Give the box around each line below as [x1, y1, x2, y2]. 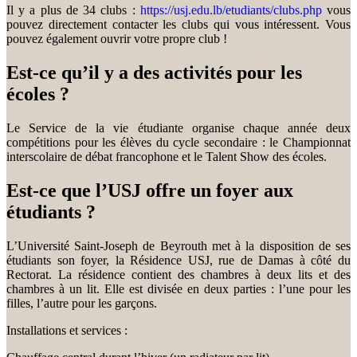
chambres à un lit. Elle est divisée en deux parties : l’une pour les [6, 281, 351, 296]
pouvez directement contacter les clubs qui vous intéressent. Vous [6, 18, 351, 32]
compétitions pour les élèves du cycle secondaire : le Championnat [6, 135, 351, 149]
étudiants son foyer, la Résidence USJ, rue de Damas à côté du [6, 253, 351, 267]
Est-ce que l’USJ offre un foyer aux [6, 179, 293, 201]
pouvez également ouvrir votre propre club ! [6, 32, 227, 46]
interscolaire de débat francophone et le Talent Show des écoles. [6, 149, 327, 163]
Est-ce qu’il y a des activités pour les [6, 62, 302, 84]
